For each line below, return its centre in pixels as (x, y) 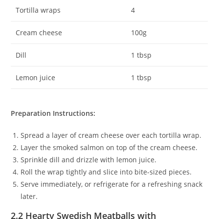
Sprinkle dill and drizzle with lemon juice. (89, 159)
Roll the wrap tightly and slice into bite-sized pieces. (106, 172)
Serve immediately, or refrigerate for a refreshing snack (112, 184)
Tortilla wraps (38, 10)
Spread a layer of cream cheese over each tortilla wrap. (111, 135)
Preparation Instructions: (53, 113)
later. (29, 196)
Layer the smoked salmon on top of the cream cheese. (109, 147)
